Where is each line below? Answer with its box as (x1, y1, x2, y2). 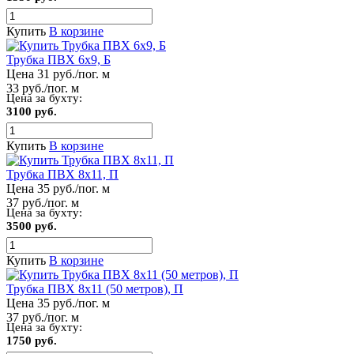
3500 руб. (6, 219, 57, 232)
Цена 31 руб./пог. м (6, 66, 110, 81)
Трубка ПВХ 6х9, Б (6, 52, 111, 66)
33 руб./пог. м (6, 81, 79, 95)
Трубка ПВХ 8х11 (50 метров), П (6, 281, 183, 296)
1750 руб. (6, 333, 57, 347)
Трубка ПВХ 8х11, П (6, 167, 119, 181)
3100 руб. (6, 104, 57, 118)
